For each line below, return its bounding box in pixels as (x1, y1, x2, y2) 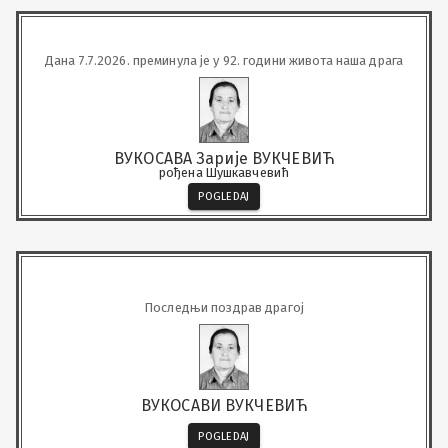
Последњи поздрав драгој (144, 299, 304, 315)
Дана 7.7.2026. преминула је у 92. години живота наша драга (132, 52, 404, 68)
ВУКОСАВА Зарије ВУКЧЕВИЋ (114, 148, 334, 168)
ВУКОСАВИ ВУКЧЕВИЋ (141, 395, 307, 415)
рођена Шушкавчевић (158, 164, 290, 180)
